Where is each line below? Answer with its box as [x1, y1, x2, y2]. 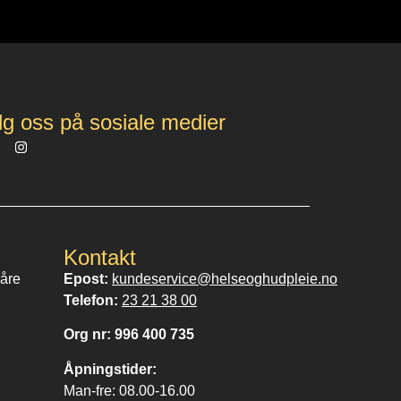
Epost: [64, 270, 112, 286]
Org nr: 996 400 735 [64, 327, 194, 343]
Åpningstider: [64, 361, 157, 377]
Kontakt [64, 244, 136, 269]
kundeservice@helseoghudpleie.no [112, 270, 337, 286]
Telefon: [64, 292, 122, 308]
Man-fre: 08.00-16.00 [64, 382, 195, 398]
